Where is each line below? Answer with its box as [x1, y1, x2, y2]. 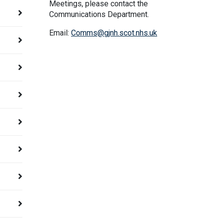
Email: [49, 28, 71, 37]
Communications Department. [49, 10, 149, 19]
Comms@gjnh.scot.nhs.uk [71, 28, 157, 37]
